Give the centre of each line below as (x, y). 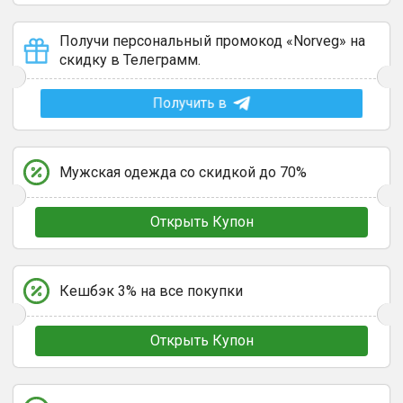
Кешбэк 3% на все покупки (151, 291)
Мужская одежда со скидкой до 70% (183, 172)
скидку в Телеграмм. (130, 60)
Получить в (189, 103)
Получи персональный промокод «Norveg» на (212, 41)
